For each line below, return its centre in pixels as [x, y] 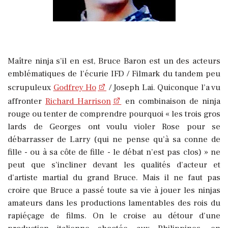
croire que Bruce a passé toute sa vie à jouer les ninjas [114, 191]
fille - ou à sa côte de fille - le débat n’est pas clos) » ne [114, 152]
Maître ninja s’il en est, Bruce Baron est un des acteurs [114, 61]
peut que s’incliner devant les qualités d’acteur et [114, 165]
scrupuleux [31, 88]
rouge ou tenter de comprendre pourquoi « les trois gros [114, 114]
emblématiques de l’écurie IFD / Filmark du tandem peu [114, 74]
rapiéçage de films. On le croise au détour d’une [114, 216]
